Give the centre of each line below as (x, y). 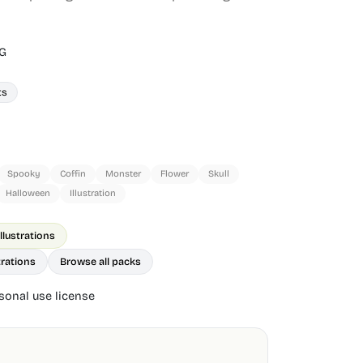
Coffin (73, 174)
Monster (123, 174)
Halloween (28, 193)
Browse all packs (100, 261)
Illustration (93, 193)
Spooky (24, 174)
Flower (175, 174)
